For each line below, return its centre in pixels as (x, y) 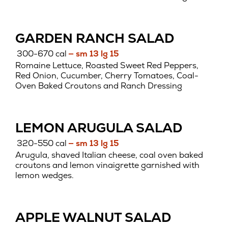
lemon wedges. (45, 175)
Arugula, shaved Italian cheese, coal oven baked (109, 155)
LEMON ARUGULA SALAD (99, 127)
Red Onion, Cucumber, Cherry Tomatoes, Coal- (107, 75)
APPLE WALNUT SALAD (93, 217)
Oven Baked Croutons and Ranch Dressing (99, 85)
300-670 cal (42, 54)
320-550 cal (42, 144)
